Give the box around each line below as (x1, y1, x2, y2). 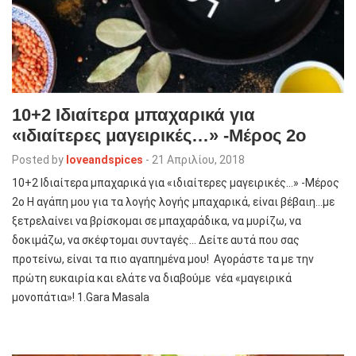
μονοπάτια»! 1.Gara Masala (12, 290, 149, 304)
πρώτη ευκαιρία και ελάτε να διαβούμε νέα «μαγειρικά (12, 271, 292, 284)
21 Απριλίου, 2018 (152, 153, 245, 166)
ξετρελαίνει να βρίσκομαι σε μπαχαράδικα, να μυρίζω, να (12, 214, 301, 227)
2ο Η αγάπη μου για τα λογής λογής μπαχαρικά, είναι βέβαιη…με (12, 195, 335, 208)
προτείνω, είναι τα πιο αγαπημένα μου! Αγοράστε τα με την (12, 252, 314, 265)
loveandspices (66, 153, 143, 166)
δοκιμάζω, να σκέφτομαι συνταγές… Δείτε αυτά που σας (12, 233, 300, 246)
